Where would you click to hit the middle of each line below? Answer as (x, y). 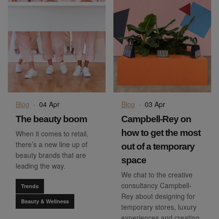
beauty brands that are (51, 155)
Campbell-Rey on (156, 119)
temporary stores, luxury (159, 207)
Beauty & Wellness (45, 201)
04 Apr (49, 104)
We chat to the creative (157, 174)
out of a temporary (158, 146)
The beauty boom (51, 119)
